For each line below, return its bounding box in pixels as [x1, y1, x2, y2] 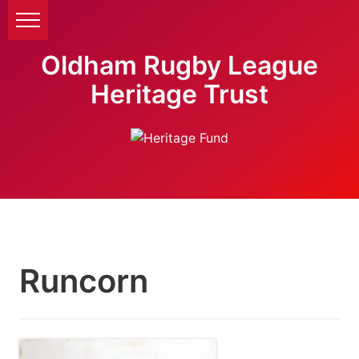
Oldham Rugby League [41, 50, 318, 81]
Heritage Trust [91, 79, 268, 110]
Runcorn [19, 261, 148, 301]
